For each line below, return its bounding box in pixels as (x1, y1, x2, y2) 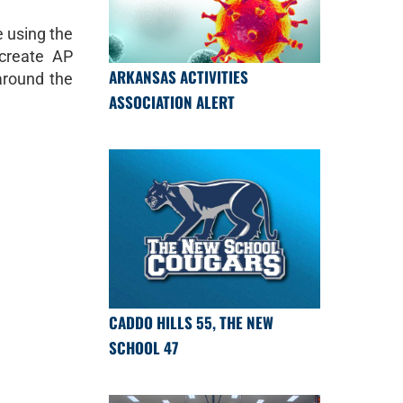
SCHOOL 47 (109, 336, 178, 359)
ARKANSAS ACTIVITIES (109, 66, 248, 89)
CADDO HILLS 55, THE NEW (109, 310, 273, 334)
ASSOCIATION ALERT (109, 91, 235, 114)
